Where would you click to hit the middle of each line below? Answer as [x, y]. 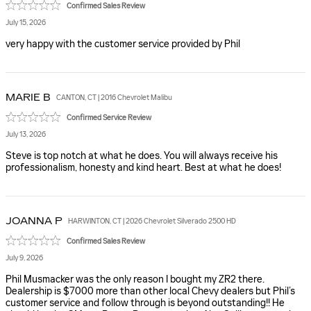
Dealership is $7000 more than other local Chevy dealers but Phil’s [150, 291]
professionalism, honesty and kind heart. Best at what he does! [143, 168]
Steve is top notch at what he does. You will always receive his [142, 156]
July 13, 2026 [26, 134]
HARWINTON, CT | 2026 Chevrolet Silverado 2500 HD [152, 221]
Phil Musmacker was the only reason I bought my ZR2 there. [135, 279]
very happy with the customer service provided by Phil [123, 44]
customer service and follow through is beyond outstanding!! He [145, 303]
